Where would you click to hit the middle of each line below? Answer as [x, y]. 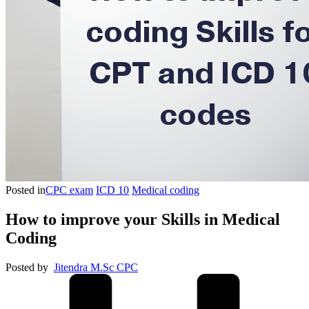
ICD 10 [112, 190]
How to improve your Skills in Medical [143, 219]
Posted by [27, 267]
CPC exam [69, 190]
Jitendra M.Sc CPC [96, 267]
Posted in [26, 190]
